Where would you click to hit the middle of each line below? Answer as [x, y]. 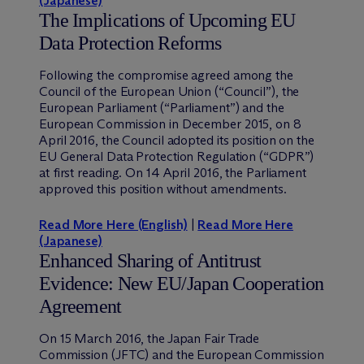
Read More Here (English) [113, 224]
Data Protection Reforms [130, 43]
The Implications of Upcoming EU [167, 20]
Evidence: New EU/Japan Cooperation [182, 283]
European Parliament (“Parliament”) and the [162, 107]
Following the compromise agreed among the [166, 75]
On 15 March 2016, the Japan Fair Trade [149, 338]
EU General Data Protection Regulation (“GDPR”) [177, 156]
